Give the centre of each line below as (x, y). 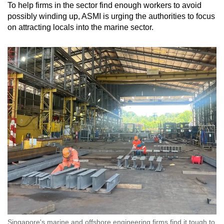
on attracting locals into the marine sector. (80, 27)
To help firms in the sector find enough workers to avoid (104, 5)
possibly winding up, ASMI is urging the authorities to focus (111, 16)
